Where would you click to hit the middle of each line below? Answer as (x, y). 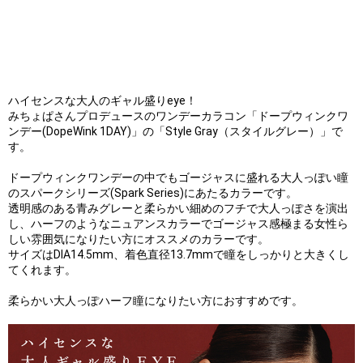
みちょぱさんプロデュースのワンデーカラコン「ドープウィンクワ (178, 115)
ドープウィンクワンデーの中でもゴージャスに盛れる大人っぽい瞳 (178, 177)
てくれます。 (42, 269)
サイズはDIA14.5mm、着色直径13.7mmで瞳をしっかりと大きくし (179, 254)
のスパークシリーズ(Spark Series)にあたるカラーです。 (153, 192)
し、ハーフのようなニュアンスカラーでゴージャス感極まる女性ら (178, 223)
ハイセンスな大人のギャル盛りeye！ (102, 100)
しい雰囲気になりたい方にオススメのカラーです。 (139, 239)
